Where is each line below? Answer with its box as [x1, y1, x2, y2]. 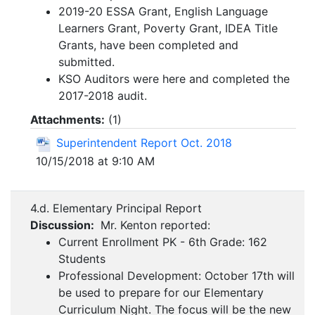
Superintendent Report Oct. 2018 [56, 136, 232, 150]
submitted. [58, 55, 115, 70]
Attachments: [30, 112, 105, 127]
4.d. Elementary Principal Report [30, 201, 202, 216]
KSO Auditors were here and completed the [58, 72, 290, 86]
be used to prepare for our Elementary [58, 285, 264, 300]
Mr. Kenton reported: [97, 218, 210, 233]
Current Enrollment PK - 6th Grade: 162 [58, 235, 267, 250]
